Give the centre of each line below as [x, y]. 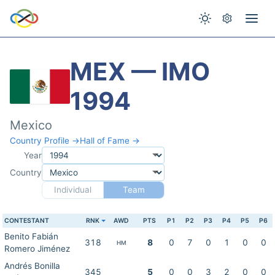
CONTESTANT [27, 221]
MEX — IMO [140, 72]
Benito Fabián [31, 236]
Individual [72, 190]
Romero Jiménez [37, 249]
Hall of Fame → [110, 141]
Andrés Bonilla [32, 266]
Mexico [31, 125]
